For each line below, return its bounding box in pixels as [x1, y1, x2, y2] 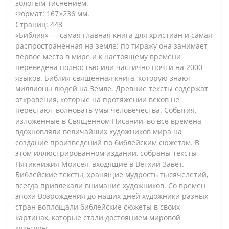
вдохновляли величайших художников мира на [15, 126, 182, 136]
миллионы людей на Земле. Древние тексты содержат [15, 83, 208, 94]
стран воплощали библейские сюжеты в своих [15, 201, 180, 212]
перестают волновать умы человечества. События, [15, 105, 196, 115]
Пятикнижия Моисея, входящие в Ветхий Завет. [15, 158, 184, 169]
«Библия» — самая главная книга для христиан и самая [15, 30, 212, 40]
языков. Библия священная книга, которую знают [15, 73, 192, 83]
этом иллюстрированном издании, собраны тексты [15, 148, 197, 158]
